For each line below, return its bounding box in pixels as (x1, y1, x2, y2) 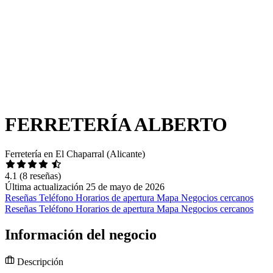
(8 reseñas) (19, 171, 61, 182)
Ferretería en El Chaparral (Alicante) (5, 149, 145, 160)
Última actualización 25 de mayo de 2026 (5, 182, 165, 193)
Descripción (15, 257, 63, 268)
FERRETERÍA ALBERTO (5, 113, 227, 135)
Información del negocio (5, 227, 157, 243)
